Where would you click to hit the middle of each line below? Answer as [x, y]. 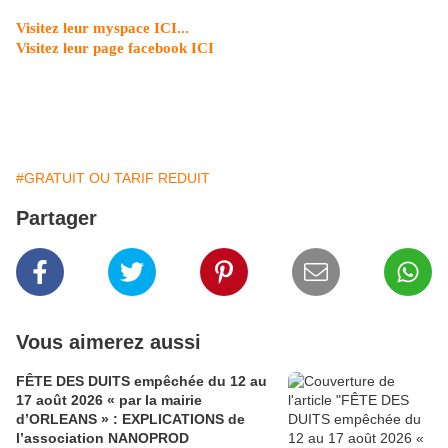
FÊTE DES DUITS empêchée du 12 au [141, 381]
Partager [56, 218]
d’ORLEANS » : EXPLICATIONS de [64, 419]
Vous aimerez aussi [108, 342]
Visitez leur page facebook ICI [115, 48]
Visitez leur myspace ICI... [102, 28]
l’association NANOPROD [102, 438]
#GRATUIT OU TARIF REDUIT [113, 178]
